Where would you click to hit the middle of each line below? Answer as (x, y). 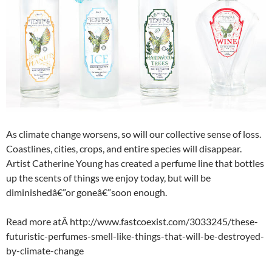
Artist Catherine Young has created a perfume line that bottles (135, 163)
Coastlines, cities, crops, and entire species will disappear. (124, 148)
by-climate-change (45, 250)
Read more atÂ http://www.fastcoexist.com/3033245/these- (132, 221)
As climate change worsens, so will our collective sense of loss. (134, 134)
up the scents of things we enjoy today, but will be (108, 177)
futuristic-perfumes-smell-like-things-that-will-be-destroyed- (135, 236)
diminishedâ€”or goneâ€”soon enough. (87, 192)
